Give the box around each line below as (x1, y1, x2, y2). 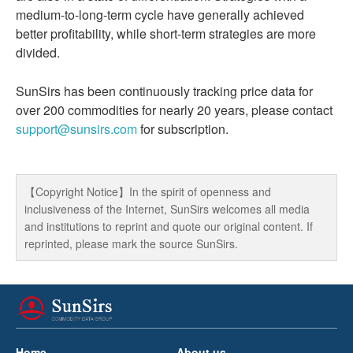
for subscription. (137, 120, 229, 138)
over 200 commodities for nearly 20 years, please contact (16, 101, 333, 119)
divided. (16, 43, 60, 61)
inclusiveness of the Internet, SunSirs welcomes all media (24, 201, 310, 217)
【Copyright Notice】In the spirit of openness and (24, 184, 271, 199)
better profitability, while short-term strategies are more (16, 24, 316, 43)
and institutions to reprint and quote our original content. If (24, 218, 313, 234)
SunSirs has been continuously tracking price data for (16, 82, 313, 100)
